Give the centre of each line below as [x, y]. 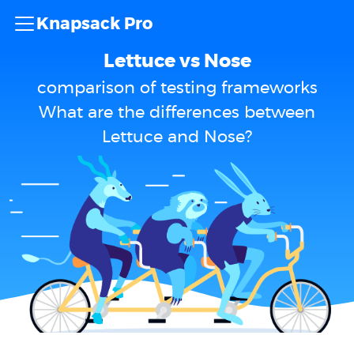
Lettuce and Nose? [177, 137]
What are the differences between [177, 113]
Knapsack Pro [94, 24]
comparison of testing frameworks [177, 88]
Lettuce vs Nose [177, 62]
